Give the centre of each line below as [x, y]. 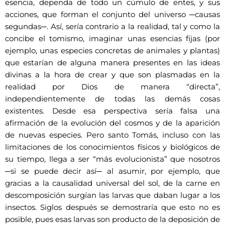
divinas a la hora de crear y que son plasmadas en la [113, 75]
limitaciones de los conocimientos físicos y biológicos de [113, 147]
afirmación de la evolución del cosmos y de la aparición [113, 123]
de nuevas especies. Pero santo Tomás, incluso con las [113, 135]
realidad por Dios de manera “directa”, [113, 87]
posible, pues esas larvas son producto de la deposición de [113, 219]
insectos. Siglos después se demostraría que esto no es [113, 207]
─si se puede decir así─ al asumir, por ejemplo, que [113, 171]
